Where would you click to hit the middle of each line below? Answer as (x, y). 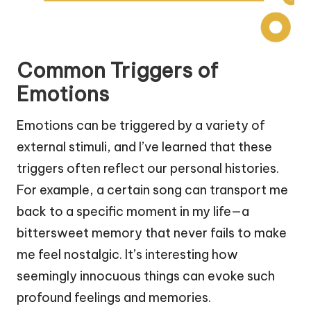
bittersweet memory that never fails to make (152, 233)
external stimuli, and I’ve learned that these (144, 147)
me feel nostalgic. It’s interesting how (127, 255)
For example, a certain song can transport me (152, 190)
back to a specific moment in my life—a (133, 212)
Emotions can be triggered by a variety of (141, 126)
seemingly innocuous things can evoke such (146, 276)
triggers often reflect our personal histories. (148, 169)
